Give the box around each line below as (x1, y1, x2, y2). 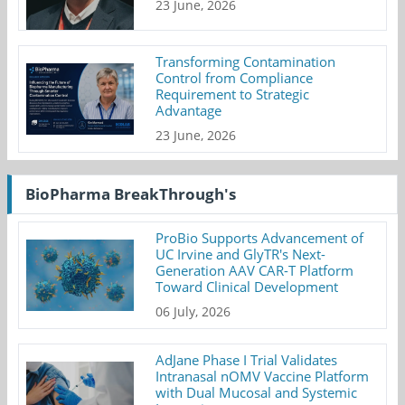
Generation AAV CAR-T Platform (155, 261, 354, 280)
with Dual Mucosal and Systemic (155, 383, 358, 402)
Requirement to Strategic (155, 85, 310, 104)
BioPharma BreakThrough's (25, 184, 236, 205)
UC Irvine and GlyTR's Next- (155, 245, 326, 264)
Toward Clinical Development (155, 278, 339, 297)
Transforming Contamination (155, 52, 336, 71)
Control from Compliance (155, 69, 314, 88)
